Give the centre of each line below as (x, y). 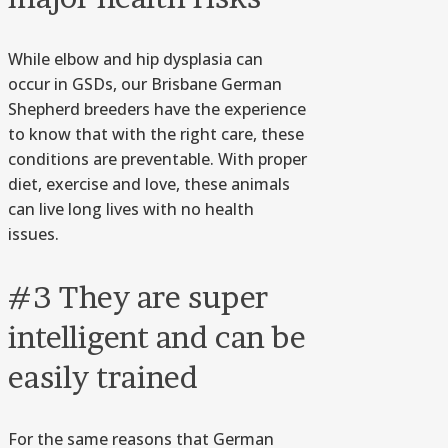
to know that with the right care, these (156, 134)
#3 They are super (138, 297)
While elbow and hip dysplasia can (135, 59)
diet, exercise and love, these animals (149, 184)
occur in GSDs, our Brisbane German (145, 84)
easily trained (103, 377)
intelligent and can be (157, 337)
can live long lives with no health (131, 209)
